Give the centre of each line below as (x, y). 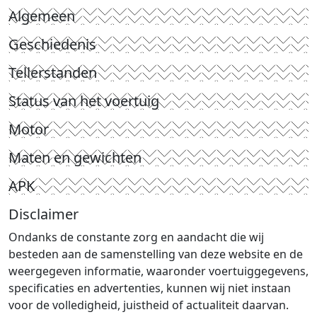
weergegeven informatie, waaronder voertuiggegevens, (158, 271)
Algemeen (42, 16)
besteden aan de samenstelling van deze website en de (156, 254)
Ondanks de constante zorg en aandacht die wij (136, 237)
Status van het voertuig (84, 101)
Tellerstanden (53, 73)
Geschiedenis (52, 45)
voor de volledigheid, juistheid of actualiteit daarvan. (149, 305)
